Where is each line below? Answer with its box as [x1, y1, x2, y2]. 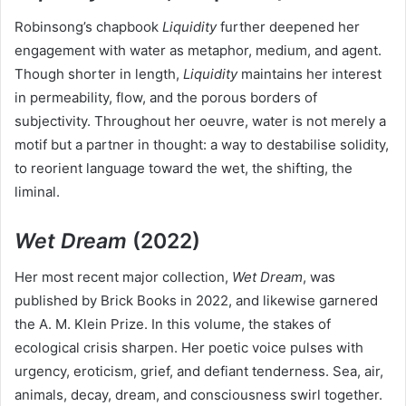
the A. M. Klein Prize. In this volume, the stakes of [14, 315, 331, 333]
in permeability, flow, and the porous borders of [14, 88, 317, 106]
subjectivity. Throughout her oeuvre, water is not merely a [14, 111, 386, 130]
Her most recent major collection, [14, 268, 232, 286]
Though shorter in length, [14, 64, 183, 82]
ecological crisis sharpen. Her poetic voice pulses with [14, 339, 363, 357]
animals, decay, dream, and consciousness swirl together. [14, 386, 382, 404]
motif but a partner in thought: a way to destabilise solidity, [14, 135, 389, 153]
